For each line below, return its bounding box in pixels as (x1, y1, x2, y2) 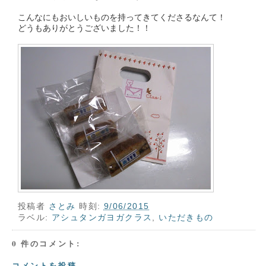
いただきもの (159, 213, 214, 223)
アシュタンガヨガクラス (52, 213, 153, 223)
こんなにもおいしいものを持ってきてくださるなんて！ (18, 11, 226, 23)
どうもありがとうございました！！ (18, 21, 151, 33)
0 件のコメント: (12, 237, 81, 249)
